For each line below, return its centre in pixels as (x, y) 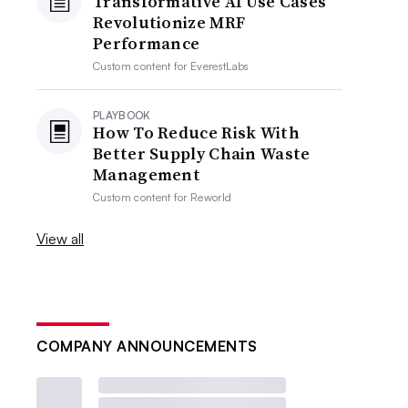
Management (147, 174)
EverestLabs (220, 66)
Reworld (211, 197)
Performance (147, 43)
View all (61, 239)
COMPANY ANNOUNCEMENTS (147, 346)
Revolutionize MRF (169, 22)
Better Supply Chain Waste (202, 153)
